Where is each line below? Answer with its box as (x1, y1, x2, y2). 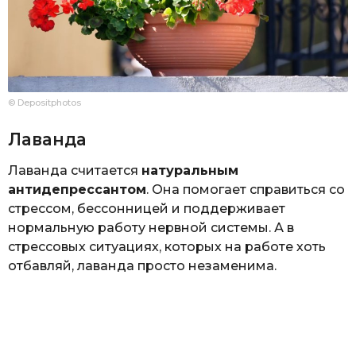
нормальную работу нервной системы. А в (8, 219, 294, 235)
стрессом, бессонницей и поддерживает (8, 200, 285, 216)
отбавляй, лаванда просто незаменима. (8, 257, 277, 273)
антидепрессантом (8, 181, 146, 197)
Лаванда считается (8, 162, 141, 178)
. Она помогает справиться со (146, 181, 345, 197)
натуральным (141, 162, 238, 178)
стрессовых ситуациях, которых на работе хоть (8, 238, 326, 254)
